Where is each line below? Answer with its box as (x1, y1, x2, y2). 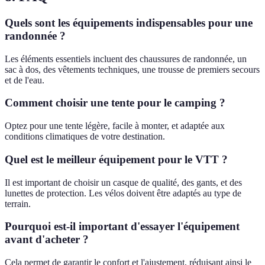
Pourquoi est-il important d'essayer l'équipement (5, 220, 240, 233)
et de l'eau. (5, 75, 44, 85)
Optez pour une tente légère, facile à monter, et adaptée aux (5, 121, 225, 131)
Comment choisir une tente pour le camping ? (5, 96, 225, 109)
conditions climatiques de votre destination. (5, 131, 165, 142)
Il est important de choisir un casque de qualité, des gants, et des (5, 177, 242, 188)
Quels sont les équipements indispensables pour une (5, 16, 253, 29)
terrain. (5, 198, 31, 209)
